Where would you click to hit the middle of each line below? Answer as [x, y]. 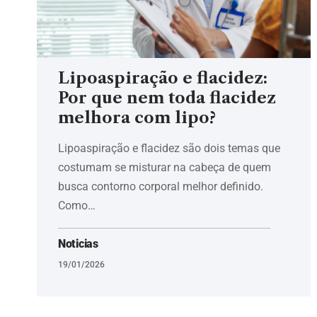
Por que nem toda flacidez [167, 98]
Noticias [78, 243]
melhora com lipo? [137, 117]
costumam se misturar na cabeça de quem [165, 167]
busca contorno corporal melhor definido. [161, 186]
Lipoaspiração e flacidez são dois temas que [169, 148]
